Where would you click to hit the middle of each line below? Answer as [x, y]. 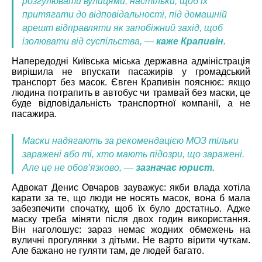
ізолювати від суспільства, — [88, 41]
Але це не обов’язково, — [79, 167]
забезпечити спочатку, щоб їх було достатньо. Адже [131, 208]
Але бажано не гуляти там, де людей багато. [109, 250]
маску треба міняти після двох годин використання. [131, 219]
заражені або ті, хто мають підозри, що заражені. [133, 154]
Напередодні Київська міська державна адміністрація [131, 61]
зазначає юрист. [175, 167]
